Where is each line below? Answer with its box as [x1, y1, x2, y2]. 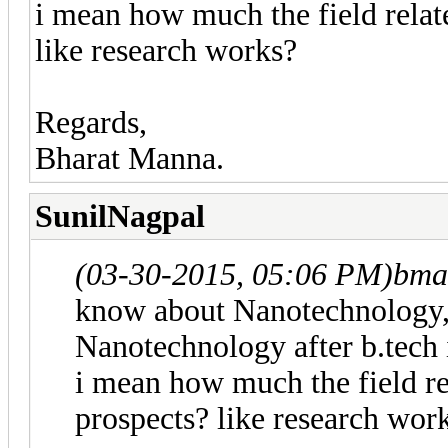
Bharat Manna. [35, 140, 224, 176]
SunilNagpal [35, 198, 205, 234]
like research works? [35, 32, 297, 68]
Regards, [35, 104, 147, 140]
